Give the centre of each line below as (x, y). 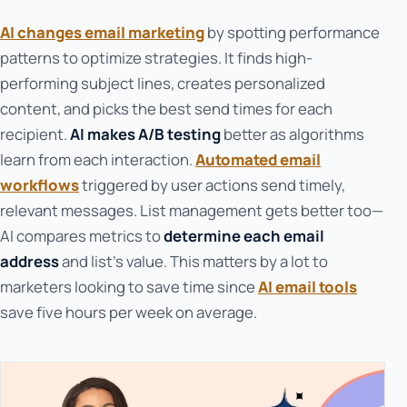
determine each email (244, 236)
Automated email (258, 160)
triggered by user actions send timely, (212, 185)
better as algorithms (293, 134)
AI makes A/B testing (145, 134)
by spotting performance (292, 33)
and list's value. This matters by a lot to (194, 262)
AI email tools (308, 287)
